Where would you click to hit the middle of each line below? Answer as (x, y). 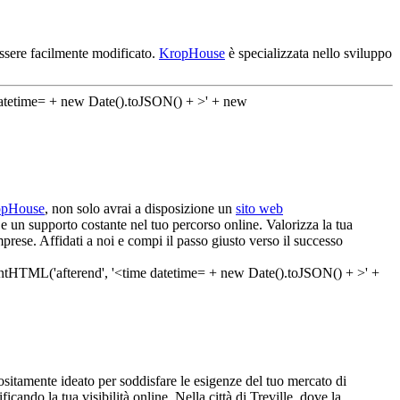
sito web (259, 209)
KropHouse (192, 53)
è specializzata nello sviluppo (308, 53)
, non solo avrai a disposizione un (140, 209)
